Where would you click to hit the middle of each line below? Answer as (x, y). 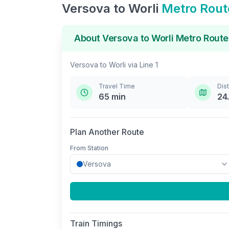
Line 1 (149, 65)
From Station (89, 148)
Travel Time (117, 86)
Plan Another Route (107, 132)
